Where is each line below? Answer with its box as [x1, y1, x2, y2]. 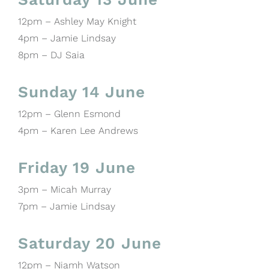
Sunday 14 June [18, 82, 145, 101]
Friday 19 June [18, 158, 136, 177]
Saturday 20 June [18, 234, 162, 252]
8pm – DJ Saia [18, 49, 85, 61]
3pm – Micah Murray [18, 183, 111, 195]
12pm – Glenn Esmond [18, 107, 121, 119]
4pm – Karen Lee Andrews [18, 124, 138, 136]
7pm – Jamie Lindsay [18, 200, 115, 212]
